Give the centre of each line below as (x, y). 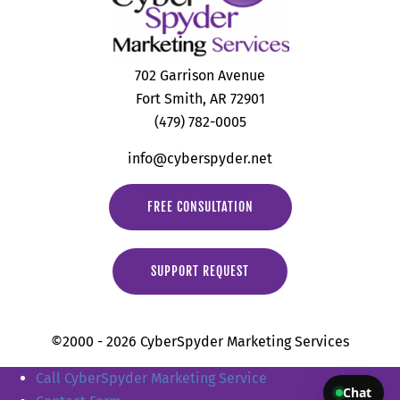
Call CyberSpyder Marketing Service (151, 379)
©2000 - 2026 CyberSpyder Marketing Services (200, 342)
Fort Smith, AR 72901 (200, 99)
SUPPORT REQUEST (200, 271)
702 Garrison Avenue (200, 76)
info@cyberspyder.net (200, 159)
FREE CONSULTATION (200, 207)
